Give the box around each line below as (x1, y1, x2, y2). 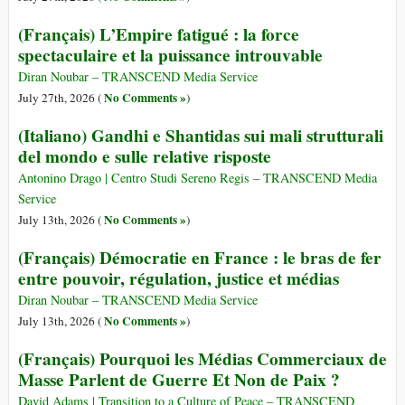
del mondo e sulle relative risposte (18, 144, 271, 170)
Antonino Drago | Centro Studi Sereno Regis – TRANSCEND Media (18, 169, 377, 187)
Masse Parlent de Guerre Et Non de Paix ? (18, 367, 340, 393)
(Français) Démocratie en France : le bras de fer (18, 245, 381, 271)
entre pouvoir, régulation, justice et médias (18, 266, 339, 292)
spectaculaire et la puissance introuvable (18, 42, 323, 69)
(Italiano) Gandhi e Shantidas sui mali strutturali (18, 123, 383, 149)
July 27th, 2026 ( (18, 89, 104, 107)
